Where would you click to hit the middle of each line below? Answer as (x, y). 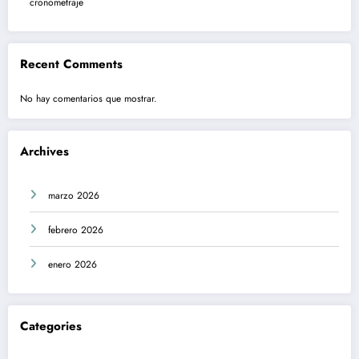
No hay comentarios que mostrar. (89, 98)
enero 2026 (73, 265)
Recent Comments (71, 65)
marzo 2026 (74, 196)
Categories (51, 327)
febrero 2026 (76, 230)
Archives (44, 151)
